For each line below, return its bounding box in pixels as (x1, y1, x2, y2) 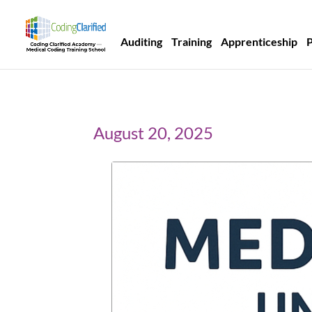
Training (171, 34, 212, 48)
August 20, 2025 (93, 122, 214, 143)
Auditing (120, 34, 163, 48)
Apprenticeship (221, 34, 298, 48)
